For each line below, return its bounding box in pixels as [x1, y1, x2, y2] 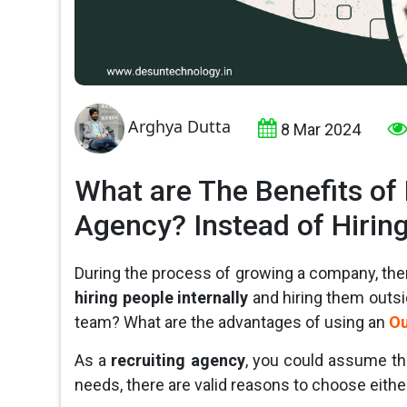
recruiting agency [111, 351, 245, 371]
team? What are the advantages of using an [74, 313, 390, 333]
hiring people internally [74, 288, 249, 308]
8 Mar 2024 [281, 120, 362, 140]
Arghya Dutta [128, 115, 232, 138]
